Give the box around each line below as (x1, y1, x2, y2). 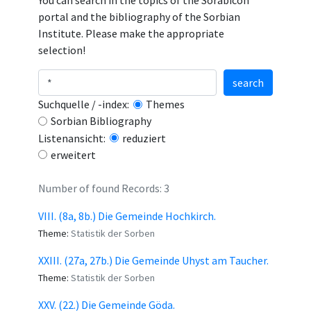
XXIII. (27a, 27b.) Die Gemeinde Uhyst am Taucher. (38, 253, 269, 267)
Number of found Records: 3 (38, 181, 169, 195)
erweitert (51, 147, 96, 162)
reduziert (122, 131, 166, 145)
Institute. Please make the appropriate (38, 26, 224, 40)
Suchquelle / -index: (38, 97, 133, 111)
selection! (38, 43, 85, 57)
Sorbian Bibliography (51, 114, 151, 128)
